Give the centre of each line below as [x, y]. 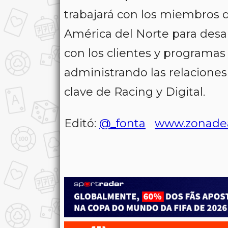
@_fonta [122, 123]
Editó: [82, 123]
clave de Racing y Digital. [135, 92]
